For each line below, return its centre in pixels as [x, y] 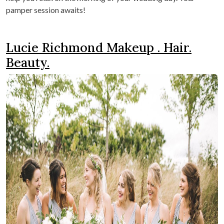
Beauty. [28, 62]
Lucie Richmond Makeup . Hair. [99, 47]
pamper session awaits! [46, 9]
